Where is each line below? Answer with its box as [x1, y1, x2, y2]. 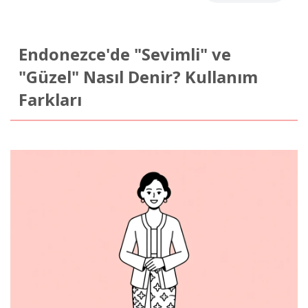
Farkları [18, 88, 82, 111]
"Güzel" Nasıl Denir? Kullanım [18, 65, 258, 88]
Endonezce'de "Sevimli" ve [18, 43, 231, 65]
